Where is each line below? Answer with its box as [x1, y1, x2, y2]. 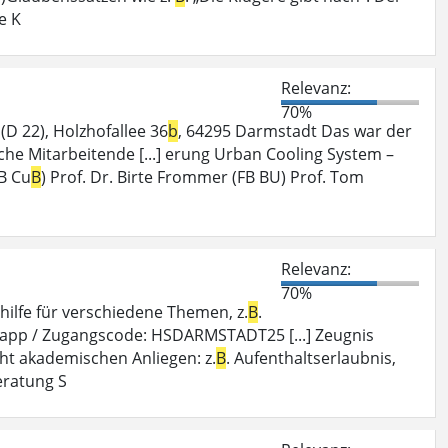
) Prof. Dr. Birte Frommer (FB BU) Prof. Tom [41, 165, 364, 188]
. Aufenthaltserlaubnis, [226, 346, 396, 369]
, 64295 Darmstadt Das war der [178, 119, 412, 142]
